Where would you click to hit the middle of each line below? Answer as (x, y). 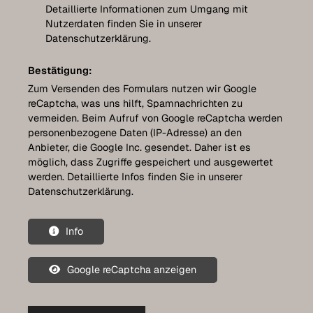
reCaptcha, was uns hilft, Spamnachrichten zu (135, 103)
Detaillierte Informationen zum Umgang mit (147, 9)
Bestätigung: (60, 70)
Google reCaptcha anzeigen (132, 269)
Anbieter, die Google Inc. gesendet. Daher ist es (139, 147)
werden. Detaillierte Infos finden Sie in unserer (135, 176)
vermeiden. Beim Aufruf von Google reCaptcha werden (155, 118)
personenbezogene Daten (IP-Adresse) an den (135, 132)
